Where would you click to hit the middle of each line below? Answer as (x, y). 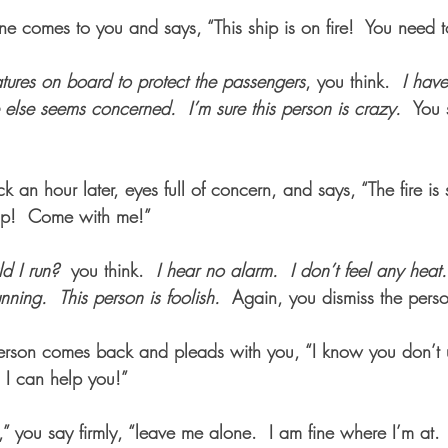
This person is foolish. (145, 297)
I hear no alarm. (217, 270)
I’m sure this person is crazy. (300, 108)
